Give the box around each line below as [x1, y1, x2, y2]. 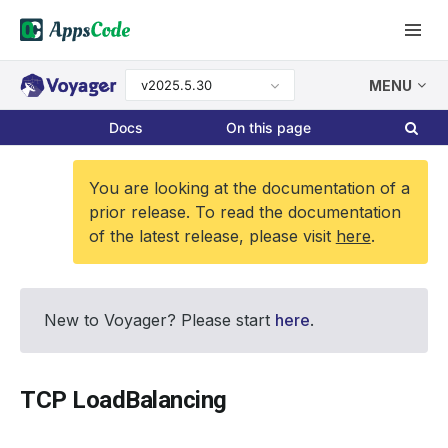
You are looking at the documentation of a [88, 178, 410, 198]
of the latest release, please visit [88, 226, 336, 246]
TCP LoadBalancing [20, 386, 227, 414]
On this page [226, 119, 312, 136]
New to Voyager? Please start [44, 310, 275, 330]
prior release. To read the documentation [88, 202, 401, 222]
